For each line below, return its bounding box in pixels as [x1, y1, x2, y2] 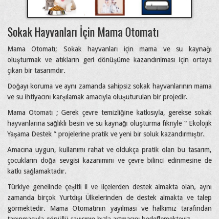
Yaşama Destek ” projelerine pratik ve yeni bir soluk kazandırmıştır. [7, 130, 205, 138]
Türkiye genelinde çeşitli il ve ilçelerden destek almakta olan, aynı [7, 183, 212, 191]
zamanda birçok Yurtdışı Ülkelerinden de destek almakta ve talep [7, 194, 212, 202]
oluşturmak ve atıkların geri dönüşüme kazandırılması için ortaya [7, 56, 212, 64]
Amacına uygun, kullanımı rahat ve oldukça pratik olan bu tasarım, [7, 146, 212, 154]
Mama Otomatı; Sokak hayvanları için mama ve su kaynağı [7, 45, 212, 53]
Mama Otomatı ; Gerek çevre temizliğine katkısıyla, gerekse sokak [7, 109, 212, 117]
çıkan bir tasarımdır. [7, 66, 66, 75]
